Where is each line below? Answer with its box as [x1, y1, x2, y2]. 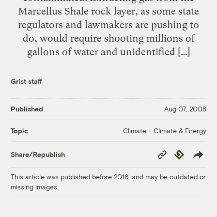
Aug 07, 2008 [164, 105, 206, 113]
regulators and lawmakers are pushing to [18, 18, 199, 31]
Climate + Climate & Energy [123, 126, 206, 135]
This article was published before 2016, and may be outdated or [11, 172, 206, 181]
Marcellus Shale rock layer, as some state [18, 5, 199, 17]
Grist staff [11, 77, 43, 85]
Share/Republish [11, 150, 65, 159]
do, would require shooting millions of [22, 32, 195, 44]
